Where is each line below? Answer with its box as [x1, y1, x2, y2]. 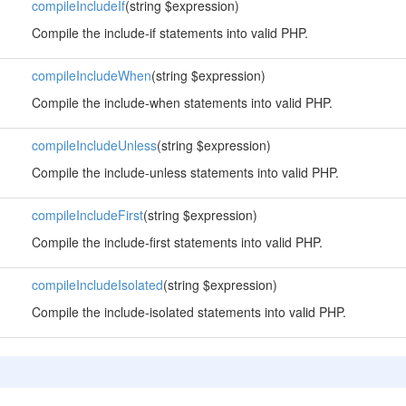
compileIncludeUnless [31, 136, 157, 154]
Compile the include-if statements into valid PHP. [31, 24, 308, 42]
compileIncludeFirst [31, 206, 143, 224]
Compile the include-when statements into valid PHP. [31, 93, 333, 111]
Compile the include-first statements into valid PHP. [31, 233, 323, 251]
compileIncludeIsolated [31, 275, 163, 294]
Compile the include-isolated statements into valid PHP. [31, 303, 346, 321]
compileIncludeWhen [31, 66, 151, 84]
